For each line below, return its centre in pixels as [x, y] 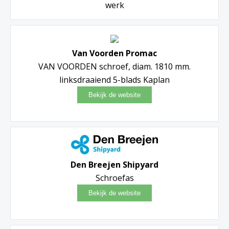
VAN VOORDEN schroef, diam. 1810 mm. [114, 66]
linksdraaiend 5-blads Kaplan [114, 79]
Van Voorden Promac [114, 53]
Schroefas [114, 178]
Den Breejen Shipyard [114, 164]
